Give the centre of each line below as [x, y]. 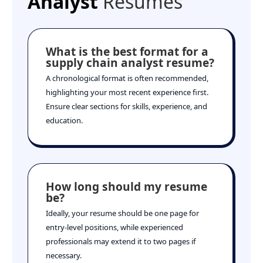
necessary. [63, 255]
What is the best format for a [127, 52]
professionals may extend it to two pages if [120, 241]
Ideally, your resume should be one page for [122, 213]
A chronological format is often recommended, [127, 78]
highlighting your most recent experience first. [127, 92]
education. [64, 121]
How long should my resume [126, 186]
